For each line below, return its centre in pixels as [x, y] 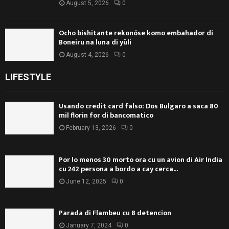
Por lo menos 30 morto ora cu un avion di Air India [141, 159]
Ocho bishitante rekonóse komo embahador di [136, 33]
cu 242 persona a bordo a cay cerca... [118, 169]
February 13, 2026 [91, 128]
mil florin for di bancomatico [106, 116]
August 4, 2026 [87, 54]
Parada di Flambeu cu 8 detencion [115, 213]
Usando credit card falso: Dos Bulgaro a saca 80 [139, 106]
